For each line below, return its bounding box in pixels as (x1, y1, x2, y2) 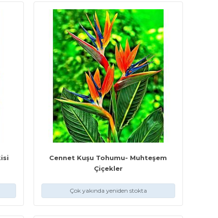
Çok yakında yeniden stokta (69, 187, 147, 195)
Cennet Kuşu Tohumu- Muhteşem (49, 154, 167, 162)
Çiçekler (93, 164, 123, 173)
